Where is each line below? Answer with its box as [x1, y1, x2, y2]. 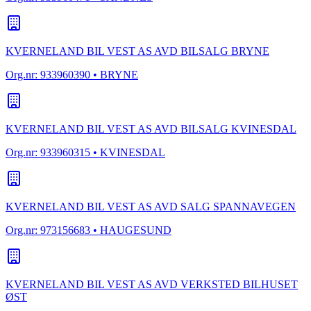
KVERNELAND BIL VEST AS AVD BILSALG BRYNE [6, 45, 269, 58]
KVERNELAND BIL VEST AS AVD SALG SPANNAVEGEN [6, 201, 296, 213]
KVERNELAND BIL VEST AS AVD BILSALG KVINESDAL [6, 123, 296, 135]
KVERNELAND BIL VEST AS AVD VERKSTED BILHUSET [6, 278, 298, 291]
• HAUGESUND [90, 224, 171, 237]
